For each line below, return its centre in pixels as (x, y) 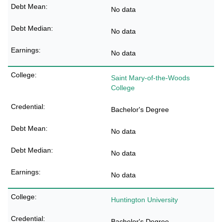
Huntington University (144, 200)
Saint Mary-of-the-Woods (150, 78)
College (123, 88)
